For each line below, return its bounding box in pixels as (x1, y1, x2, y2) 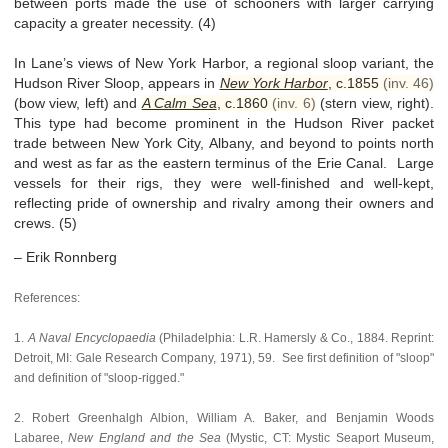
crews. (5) (14, 214, 77, 231)
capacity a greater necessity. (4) (14, 14, 216, 31)
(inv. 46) (382, 74, 435, 91)
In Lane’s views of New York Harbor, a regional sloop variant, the (14, 54, 434, 71)
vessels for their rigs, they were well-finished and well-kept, (14, 174, 434, 191)
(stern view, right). (315, 94, 435, 111)
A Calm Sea (141, 94, 217, 111)
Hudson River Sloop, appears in (14, 74, 220, 91)
